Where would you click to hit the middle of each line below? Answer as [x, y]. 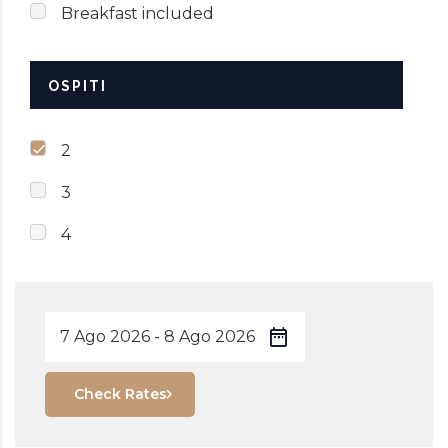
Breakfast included [137, 13]
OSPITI [77, 85]
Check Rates [120, 394]
